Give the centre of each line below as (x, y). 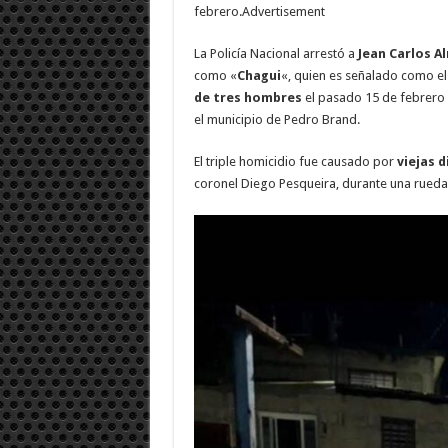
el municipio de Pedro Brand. (276, 119)
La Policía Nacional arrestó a (275, 53)
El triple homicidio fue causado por (295, 161)
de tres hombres (247, 97)
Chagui (258, 75)
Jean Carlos (394, 53)
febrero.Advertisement (259, 11)
